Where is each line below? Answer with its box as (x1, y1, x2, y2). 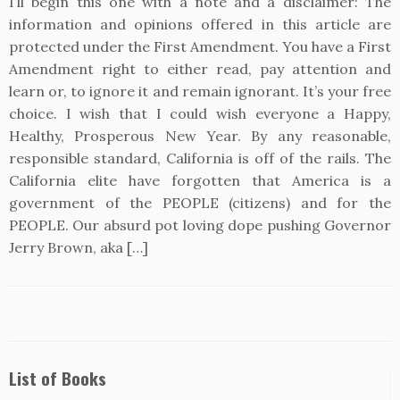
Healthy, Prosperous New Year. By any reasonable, (9, 127, 391, 145)
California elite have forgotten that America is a (9, 171, 391, 189)
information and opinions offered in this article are (9, 15, 391, 33)
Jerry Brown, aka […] (9, 238, 148, 256)
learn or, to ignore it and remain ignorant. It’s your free (9, 82, 391, 100)
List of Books (9, 365, 106, 391)
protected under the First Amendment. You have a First (9, 37, 391, 55)
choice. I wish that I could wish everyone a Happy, (9, 104, 391, 122)
